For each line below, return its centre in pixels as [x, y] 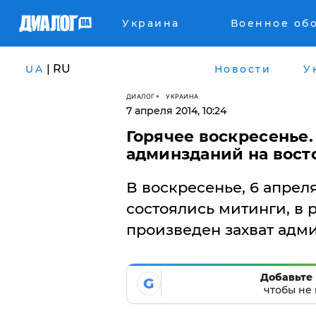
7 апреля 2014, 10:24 [176, 111]
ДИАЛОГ [140, 96]
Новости [242, 69]
